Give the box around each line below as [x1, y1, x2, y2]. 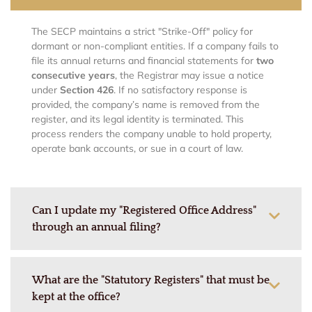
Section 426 [60, 84, 114, 97]
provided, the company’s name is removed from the [31, 98, 260, 111]
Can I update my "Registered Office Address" [32, 203, 256, 217]
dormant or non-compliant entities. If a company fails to [31, 40, 279, 53]
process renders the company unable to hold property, [31, 127, 272, 141]
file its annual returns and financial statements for [31, 54, 256, 68]
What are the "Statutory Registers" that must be [32, 273, 270, 286]
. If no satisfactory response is [114, 84, 247, 97]
